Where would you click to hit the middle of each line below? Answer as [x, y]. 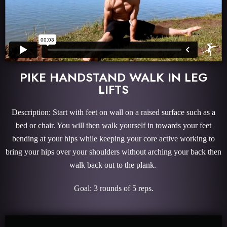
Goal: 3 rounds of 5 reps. [113, 188]
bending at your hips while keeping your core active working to [113, 139]
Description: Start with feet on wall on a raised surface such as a [113, 112]
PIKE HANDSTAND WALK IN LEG [113, 78]
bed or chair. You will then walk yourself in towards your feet [113, 126]
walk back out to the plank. [113, 165]
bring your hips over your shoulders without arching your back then [113, 152]
